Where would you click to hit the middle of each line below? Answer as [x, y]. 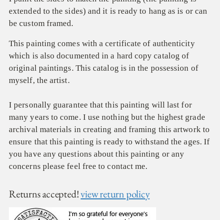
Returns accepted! [45, 194]
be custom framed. [41, 24]
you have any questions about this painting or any [97, 154]
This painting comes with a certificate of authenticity [102, 44]
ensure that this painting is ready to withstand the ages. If [110, 142]
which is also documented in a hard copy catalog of [99, 56]
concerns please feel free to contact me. [78, 166]
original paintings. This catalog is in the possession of [104, 68]
